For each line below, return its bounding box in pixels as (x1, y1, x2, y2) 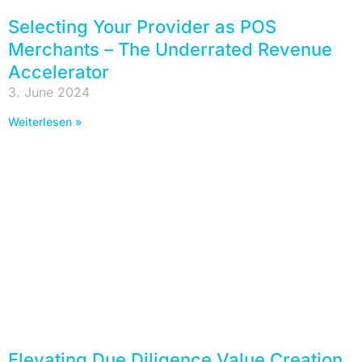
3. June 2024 (8, 83, 90, 100)
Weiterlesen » (8, 114, 82, 128)
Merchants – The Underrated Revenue (8, 38, 332, 60)
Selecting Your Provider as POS (8, 15, 276, 37)
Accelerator (8, 61, 109, 82)
